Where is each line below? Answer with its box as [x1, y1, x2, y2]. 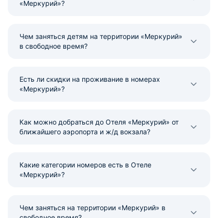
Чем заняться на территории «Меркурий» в [19, 203, 165, 212]
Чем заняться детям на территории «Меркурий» [19, 32, 182, 40]
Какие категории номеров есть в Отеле [19, 161, 151, 169]
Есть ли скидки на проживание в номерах [19, 75, 160, 83]
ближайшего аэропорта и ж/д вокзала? [19, 127, 150, 136]
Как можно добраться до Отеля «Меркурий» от [19, 118, 179, 126]
